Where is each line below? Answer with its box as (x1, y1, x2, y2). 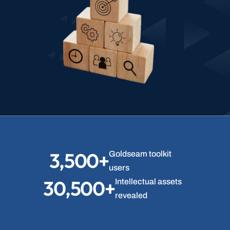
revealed (114, 191, 147, 200)
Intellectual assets (114, 177, 182, 186)
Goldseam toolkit (108, 149, 171, 158)
